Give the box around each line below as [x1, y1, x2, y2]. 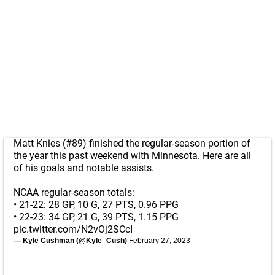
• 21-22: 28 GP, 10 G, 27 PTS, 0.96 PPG [14, 199, 179, 211]
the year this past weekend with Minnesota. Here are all [14, 150, 251, 161]
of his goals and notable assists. [14, 162, 154, 174]
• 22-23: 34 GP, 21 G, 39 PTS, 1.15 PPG [14, 211, 179, 223]
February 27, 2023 [129, 236, 190, 245]
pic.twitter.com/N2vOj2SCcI [14, 223, 133, 235]
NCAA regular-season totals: [14, 187, 134, 198]
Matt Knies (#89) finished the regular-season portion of [14, 137, 250, 149]
